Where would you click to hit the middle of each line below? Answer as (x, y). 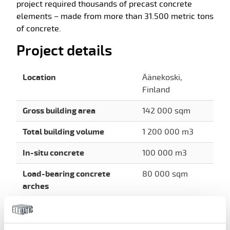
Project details (64, 51)
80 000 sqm (165, 174)
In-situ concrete (53, 153)
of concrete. (39, 29)
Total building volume (63, 132)
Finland (156, 90)
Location (39, 78)
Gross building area (59, 111)
